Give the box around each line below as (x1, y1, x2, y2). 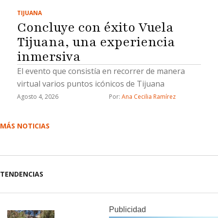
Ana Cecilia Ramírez (122, 92, 176, 101)
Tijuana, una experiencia (17, 33, 175, 51)
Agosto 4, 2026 (17, 92, 58, 101)
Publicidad (109, 205, 146, 214)
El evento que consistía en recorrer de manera (17, 65, 185, 76)
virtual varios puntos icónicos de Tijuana (17, 78, 164, 89)
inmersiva (17, 47, 81, 65)
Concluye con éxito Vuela (17, 18, 174, 36)
